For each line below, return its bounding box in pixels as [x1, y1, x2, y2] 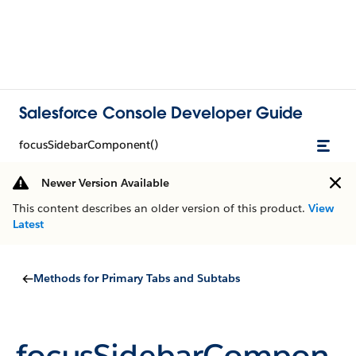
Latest [13, 217, 44, 231]
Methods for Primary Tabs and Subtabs [33, 271, 240, 285]
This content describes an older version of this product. [13, 201, 308, 215]
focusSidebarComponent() [19, 137, 159, 152]
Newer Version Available [41, 176, 169, 190]
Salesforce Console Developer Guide [19, 102, 304, 123]
